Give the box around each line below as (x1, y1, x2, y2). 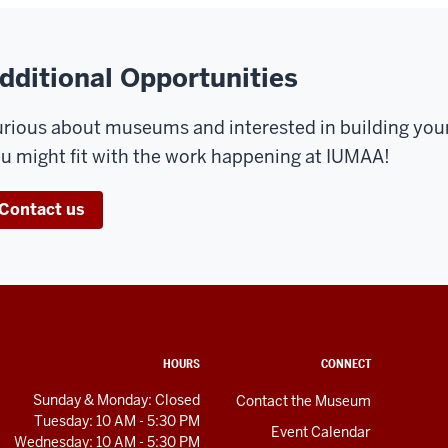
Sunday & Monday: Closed (33, 390, 200, 409)
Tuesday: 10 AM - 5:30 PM (34, 411, 200, 430)
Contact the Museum (236, 391, 371, 410)
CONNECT (321, 355, 371, 371)
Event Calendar (271, 422, 371, 441)
